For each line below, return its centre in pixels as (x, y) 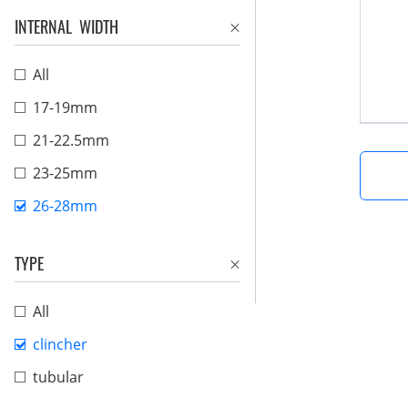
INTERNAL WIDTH (66, 26)
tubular (58, 377)
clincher (60, 344)
